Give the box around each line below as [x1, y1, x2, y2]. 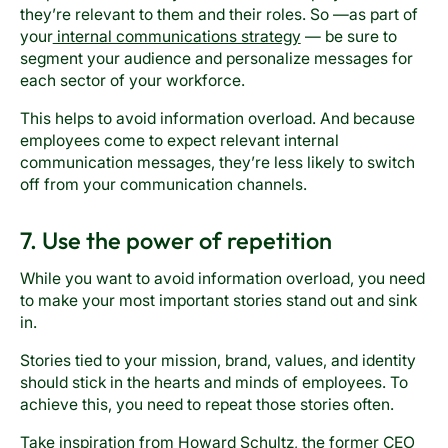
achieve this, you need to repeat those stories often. [19, 395, 402, 415]
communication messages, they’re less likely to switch [19, 153, 415, 173]
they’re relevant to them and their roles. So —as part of [19, 5, 418, 25]
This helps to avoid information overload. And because [19, 109, 415, 129]
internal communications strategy [52, 27, 301, 47]
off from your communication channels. [19, 175, 307, 195]
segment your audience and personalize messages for [19, 49, 413, 69]
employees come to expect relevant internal [19, 131, 339, 151]
